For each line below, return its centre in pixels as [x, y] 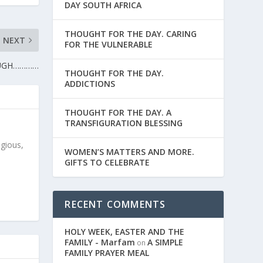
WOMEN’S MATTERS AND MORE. [130, 152]
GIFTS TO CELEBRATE [110, 163]
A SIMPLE [166, 242]
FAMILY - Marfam [100, 242]
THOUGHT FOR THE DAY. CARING [131, 34]
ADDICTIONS [90, 84]
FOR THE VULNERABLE [109, 45]
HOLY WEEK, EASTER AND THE [125, 232]
